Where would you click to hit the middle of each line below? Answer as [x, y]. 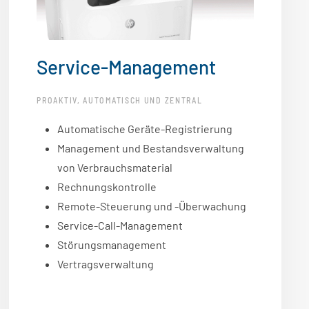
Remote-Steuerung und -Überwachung [152, 206]
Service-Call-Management [120, 226]
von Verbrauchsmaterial [115, 168]
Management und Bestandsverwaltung [151, 148]
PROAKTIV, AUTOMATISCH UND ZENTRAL [120, 100]
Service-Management [127, 67]
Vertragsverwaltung [106, 264]
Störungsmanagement [112, 245]
